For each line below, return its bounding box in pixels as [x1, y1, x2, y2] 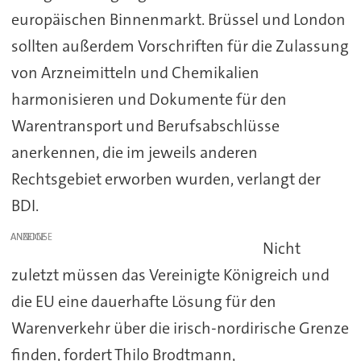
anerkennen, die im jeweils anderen [10, 142, 258, 164]
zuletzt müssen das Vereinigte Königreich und [10, 264, 330, 286]
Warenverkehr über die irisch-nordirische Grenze [10, 317, 349, 339]
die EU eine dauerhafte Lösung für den [10, 291, 276, 313]
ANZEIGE [10, 230, 47, 244]
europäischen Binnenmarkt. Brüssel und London [10, 9, 346, 31]
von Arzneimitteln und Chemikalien [10, 62, 259, 84]
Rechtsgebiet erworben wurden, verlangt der [10, 168, 321, 190]
